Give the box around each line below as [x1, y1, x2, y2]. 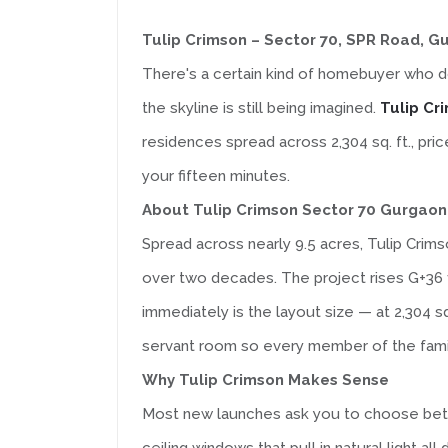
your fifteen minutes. [142, 167, 290, 185]
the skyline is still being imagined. [142, 99, 380, 117]
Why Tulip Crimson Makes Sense [142, 371, 389, 389]
